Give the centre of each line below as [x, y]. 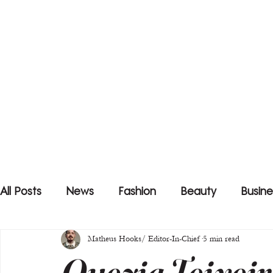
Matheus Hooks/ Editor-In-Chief [144, 239]
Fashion [137, 193]
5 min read [221, 239]
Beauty [198, 193]
